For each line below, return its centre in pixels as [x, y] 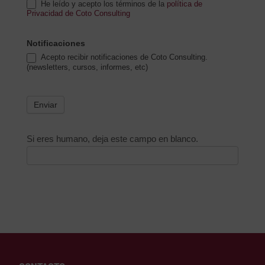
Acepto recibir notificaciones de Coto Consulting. [123, 57]
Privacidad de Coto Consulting [78, 14]
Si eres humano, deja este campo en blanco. [112, 138]
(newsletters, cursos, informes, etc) [87, 67]
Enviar [45, 104]
